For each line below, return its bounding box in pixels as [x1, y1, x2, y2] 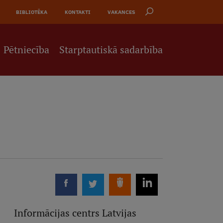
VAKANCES [108, 8, 136, 16]
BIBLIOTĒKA [16, 8, 48, 16]
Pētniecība [3, 43, 50, 56]
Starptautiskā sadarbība [59, 43, 163, 56]
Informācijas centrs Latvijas [13, 207, 136, 220]
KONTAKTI [64, 8, 91, 16]
